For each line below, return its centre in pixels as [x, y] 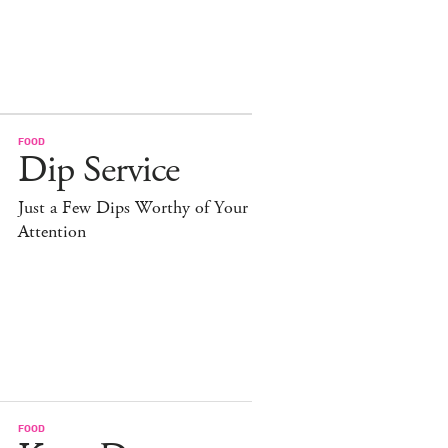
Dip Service [98, 170]
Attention [52, 231]
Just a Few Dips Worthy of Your [133, 207]
